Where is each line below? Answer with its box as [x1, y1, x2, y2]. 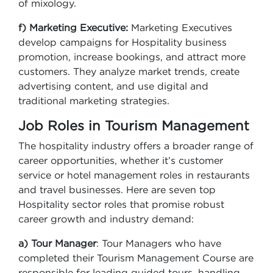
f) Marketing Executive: [18, 22, 128, 33]
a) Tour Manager [18, 238, 96, 249]
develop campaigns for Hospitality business [18, 37, 227, 48]
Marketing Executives [128, 22, 232, 33]
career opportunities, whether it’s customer [18, 155, 223, 166]
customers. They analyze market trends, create [18, 66, 239, 77]
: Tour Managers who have [96, 238, 221, 249]
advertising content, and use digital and [18, 80, 208, 91]
